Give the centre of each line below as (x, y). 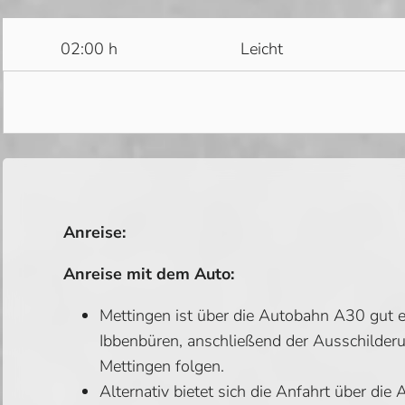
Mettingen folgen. (162, 366)
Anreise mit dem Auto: (149, 273)
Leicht (262, 49)
